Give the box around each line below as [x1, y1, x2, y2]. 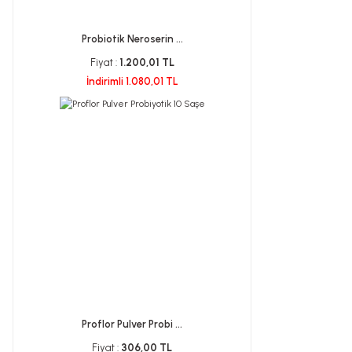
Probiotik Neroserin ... [81, 33, 183, 45]
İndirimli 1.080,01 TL [86, 75, 178, 87]
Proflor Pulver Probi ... [82, 318, 182, 330]
